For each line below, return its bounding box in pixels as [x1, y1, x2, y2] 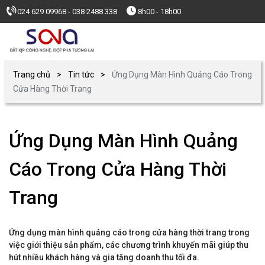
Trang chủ [13, 69, 50, 79]
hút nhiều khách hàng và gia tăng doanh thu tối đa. [9, 252, 199, 262]
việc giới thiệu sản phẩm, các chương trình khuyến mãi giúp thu [9, 240, 248, 250]
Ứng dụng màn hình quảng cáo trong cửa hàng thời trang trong [9, 227, 250, 237]
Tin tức [68, 69, 94, 79]
